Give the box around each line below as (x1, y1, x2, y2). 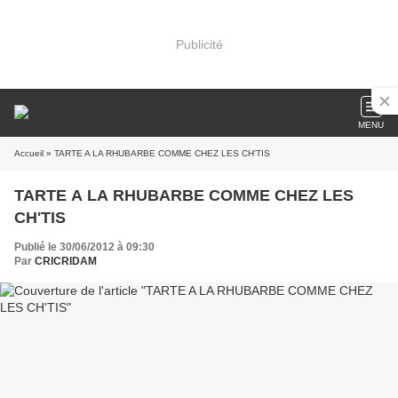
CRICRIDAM (35, 255, 97, 267)
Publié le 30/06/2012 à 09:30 (14, 241, 155, 253)
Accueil (14, 148, 44, 158)
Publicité (175, 36, 223, 52)
